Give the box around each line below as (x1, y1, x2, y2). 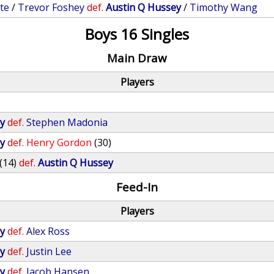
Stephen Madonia (26, 116, 108, 129)
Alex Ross (26, 224, 70, 238)
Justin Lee (26, 245, 72, 258)
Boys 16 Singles (84, 24, 189, 44)
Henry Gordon (26, 136, 92, 149)
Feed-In (116, 179, 158, 194)
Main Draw (106, 50, 167, 65)
